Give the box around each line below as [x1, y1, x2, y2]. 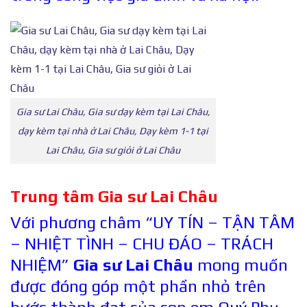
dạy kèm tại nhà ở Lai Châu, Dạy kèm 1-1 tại [18, 125, 208, 136]
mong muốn [193, 256, 288, 275]
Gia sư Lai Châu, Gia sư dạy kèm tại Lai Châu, [16, 106, 210, 117]
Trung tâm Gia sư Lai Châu [10, 186, 218, 206]
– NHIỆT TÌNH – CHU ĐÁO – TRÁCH [10, 234, 273, 254]
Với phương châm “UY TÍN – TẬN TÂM [10, 213, 295, 232]
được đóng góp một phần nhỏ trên [10, 277, 266, 296]
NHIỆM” [10, 256, 73, 275]
